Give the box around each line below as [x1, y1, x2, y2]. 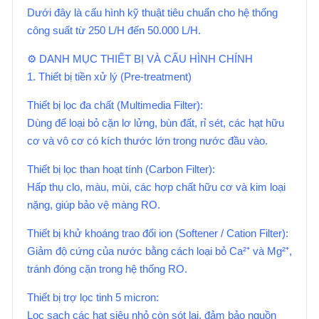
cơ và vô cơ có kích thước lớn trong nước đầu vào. [27, 135, 268, 147]
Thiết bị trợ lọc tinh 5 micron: [27, 291, 159, 303]
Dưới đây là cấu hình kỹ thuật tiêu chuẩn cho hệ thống [27, 6, 278, 19]
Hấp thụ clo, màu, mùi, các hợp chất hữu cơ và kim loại [27, 181, 286, 193]
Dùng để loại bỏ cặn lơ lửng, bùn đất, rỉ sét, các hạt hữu [27, 117, 284, 129]
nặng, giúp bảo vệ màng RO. [27, 199, 160, 211]
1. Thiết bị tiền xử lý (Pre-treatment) [27, 70, 192, 83]
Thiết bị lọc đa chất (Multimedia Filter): [27, 99, 203, 111]
